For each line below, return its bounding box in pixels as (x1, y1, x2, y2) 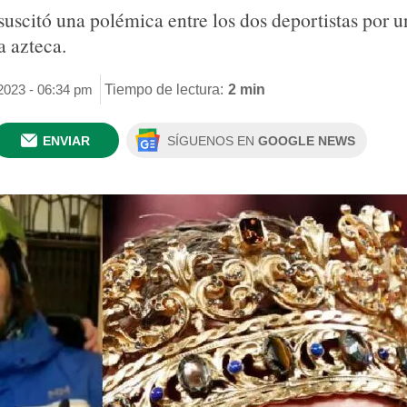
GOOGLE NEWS (258, 134, 355, 148)
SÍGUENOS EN (167, 134, 258, 148)
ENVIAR (43, 134, 90, 148)
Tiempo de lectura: (104, 81, 223, 97)
